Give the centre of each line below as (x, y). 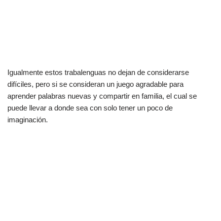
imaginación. (28, 119)
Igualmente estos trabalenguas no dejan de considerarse (98, 72)
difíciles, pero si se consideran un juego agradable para (95, 84)
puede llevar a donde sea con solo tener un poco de (90, 108)
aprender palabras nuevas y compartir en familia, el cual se (102, 96)
